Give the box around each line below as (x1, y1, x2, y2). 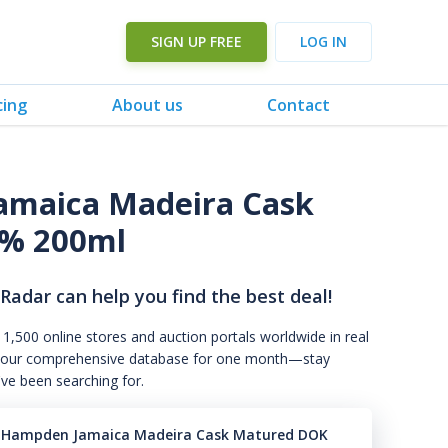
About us (111, 93, 183, 116)
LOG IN (300, 32, 347, 51)
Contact (266, 93, 330, 116)
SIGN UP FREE (151, 32, 242, 51)
